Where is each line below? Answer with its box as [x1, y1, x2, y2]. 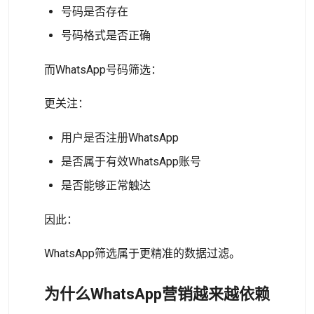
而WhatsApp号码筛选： [44, 63, 162, 76]
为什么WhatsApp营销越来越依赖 [44, 285, 270, 303]
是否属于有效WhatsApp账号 [61, 155, 201, 168]
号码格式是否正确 [61, 29, 151, 42]
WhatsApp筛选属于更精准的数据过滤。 [44, 247, 240, 260]
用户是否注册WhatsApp [61, 131, 179, 144]
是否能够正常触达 [61, 179, 151, 192]
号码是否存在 [61, 5, 128, 18]
